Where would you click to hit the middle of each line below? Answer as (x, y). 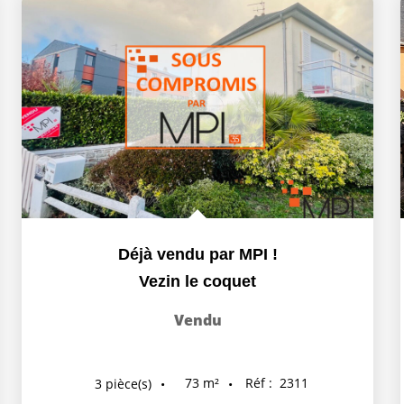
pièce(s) (128, 383)
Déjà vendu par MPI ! (197, 255)
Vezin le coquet (197, 282)
